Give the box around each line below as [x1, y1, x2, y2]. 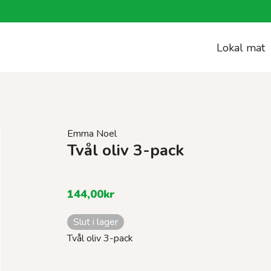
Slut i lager [73, 215, 118, 229]
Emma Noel [67, 127, 117, 140]
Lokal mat [217, 41, 265, 56]
